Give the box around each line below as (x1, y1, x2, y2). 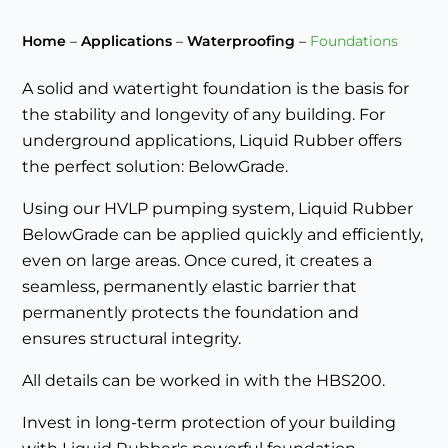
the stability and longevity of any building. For (22, 105, 386, 125)
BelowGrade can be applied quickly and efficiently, (22, 225, 424, 245)
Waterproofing (187, 32, 296, 51)
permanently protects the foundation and (22, 303, 360, 323)
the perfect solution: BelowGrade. (22, 157, 289, 177)
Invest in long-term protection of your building (22, 413, 397, 433)
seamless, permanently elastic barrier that (22, 277, 358, 297)
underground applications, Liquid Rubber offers (22, 131, 403, 151)
